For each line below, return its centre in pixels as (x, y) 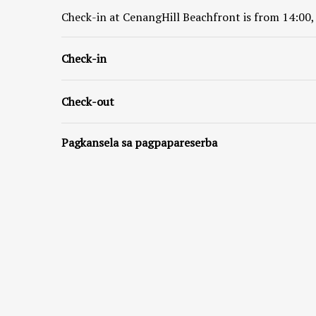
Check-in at (92, 17)
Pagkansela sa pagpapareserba (139, 142)
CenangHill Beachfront (182, 17)
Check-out (88, 101)
